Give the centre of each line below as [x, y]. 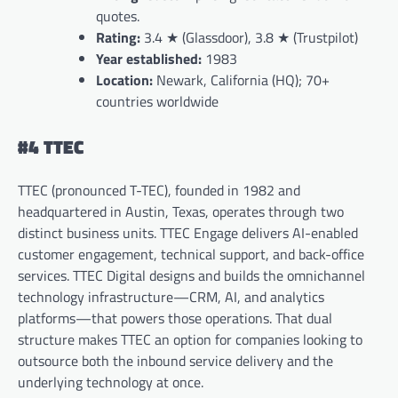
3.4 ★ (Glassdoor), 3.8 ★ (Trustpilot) [251, 38]
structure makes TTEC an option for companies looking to [190, 339]
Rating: [120, 38]
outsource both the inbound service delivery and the [175, 360]
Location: [126, 80]
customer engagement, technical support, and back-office [191, 254]
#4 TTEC [51, 147]
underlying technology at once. [111, 382]
